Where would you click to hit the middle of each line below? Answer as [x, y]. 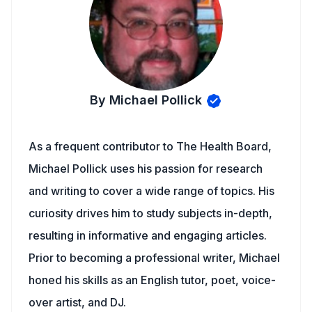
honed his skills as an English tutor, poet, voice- [152, 280]
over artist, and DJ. [77, 302]
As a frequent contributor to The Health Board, [150, 146]
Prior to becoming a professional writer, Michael [154, 258]
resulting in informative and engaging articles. [148, 235]
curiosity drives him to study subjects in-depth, [150, 213]
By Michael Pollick [146, 100]
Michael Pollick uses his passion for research [146, 169]
